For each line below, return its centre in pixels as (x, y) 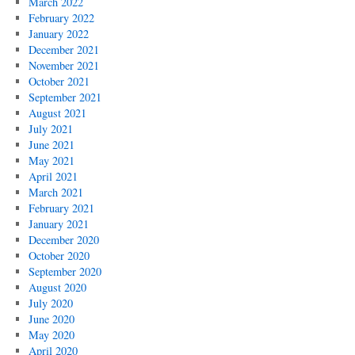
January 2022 (58, 34)
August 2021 (57, 113)
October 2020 (59, 256)
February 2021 (61, 208)
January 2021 (58, 224)
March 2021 (55, 192)
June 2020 (51, 319)
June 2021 (51, 145)
